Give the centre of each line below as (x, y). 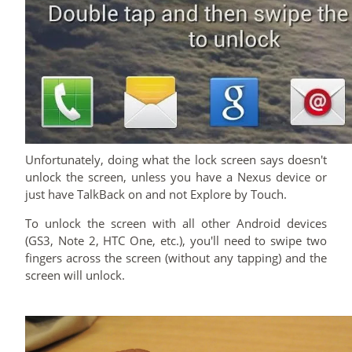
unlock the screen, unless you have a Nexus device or (176, 177)
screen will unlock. (75, 275)
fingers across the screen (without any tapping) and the (176, 258)
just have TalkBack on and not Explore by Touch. (156, 194)
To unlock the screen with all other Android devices (176, 224)
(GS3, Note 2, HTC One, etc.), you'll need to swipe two (176, 241)
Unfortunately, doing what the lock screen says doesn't (176, 160)
